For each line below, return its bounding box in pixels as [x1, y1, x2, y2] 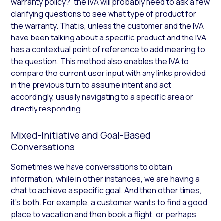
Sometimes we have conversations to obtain [11, 161, 173, 172]
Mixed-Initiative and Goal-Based [11, 128, 151, 142]
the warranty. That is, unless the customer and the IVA [11, 20, 204, 31]
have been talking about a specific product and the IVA [11, 32, 207, 43]
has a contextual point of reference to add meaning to [11, 43, 206, 55]
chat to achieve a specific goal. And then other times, [11, 184, 202, 196]
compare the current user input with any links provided [11, 67, 206, 78]
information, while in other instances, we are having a [11, 173, 200, 184]
